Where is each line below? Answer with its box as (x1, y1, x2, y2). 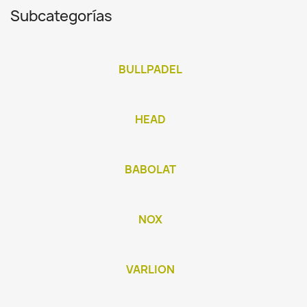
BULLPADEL (118, 62, 182, 77)
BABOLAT (124, 162, 176, 177)
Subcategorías (10, 6, 112, 26)
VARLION (125, 262, 175, 277)
